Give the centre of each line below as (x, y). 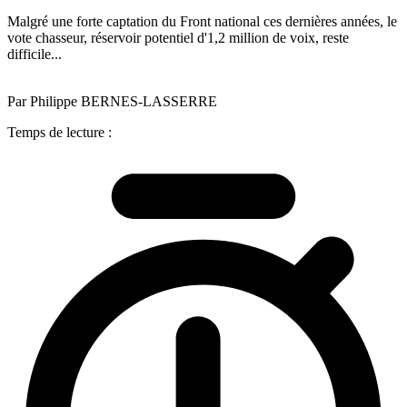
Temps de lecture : (60, 132)
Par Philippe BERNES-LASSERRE (112, 101)
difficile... (35, 54)
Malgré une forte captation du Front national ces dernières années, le (202, 21)
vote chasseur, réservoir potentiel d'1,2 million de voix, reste (178, 37)
